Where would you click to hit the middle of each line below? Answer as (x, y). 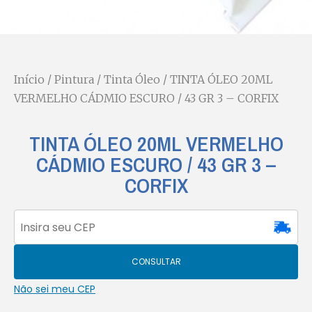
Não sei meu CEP (55, 289)
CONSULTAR (156, 262)
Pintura (74, 80)
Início (29, 80)
